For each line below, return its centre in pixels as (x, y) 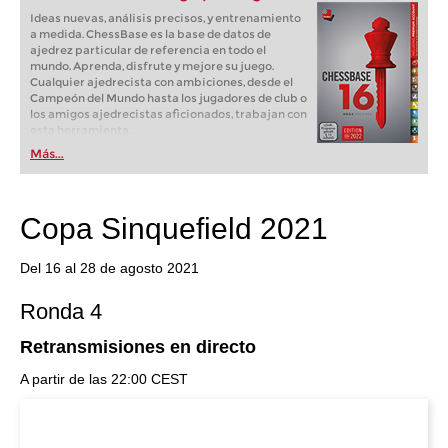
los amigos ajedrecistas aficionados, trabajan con (168, 114)
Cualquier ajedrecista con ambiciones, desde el (161, 82)
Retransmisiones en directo (138, 347)
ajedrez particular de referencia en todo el (148, 50)
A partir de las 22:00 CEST (104, 379)
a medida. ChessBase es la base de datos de (150, 34)
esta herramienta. (80, 130)
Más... (47, 153)
